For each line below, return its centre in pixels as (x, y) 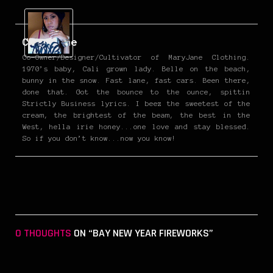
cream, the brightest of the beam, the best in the (136, 115)
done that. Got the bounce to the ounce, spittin (136, 91)
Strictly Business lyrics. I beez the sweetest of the (136, 103)
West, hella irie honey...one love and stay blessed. (136, 126)
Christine (50, 42)
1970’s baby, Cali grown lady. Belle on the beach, (136, 68)
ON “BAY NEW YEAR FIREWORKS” (142, 233)
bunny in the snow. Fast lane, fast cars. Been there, (136, 80)
